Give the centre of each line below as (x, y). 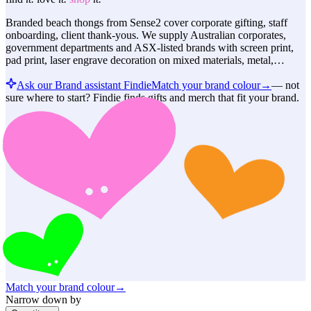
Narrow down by (43, 300)
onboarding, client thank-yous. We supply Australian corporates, (146, 35)
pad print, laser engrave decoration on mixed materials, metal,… (145, 60)
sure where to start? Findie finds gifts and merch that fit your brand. (152, 97)
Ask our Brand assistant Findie (84, 85)
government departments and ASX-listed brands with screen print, (150, 47)
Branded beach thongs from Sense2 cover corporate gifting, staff (146, 22)
